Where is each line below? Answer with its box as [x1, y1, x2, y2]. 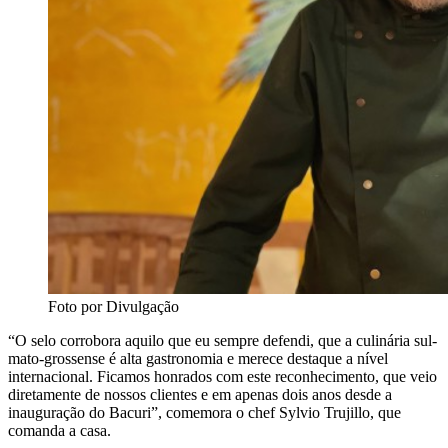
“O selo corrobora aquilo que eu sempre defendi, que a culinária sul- [8, 332, 437, 350]
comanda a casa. [8, 422, 111, 440]
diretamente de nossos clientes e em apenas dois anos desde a [8, 386, 392, 404]
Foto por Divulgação [48, 298, 179, 316]
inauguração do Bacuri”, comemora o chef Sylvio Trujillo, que [8, 404, 401, 422]
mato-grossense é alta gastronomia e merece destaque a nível [8, 350, 388, 368]
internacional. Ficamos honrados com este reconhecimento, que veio [8, 368, 437, 386]
